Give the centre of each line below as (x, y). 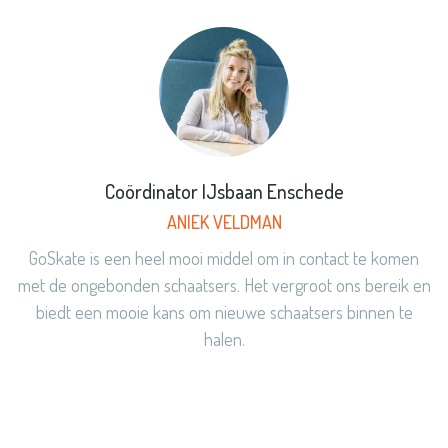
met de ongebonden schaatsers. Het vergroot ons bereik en (224, 285)
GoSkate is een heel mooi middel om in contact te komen (224, 258)
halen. (224, 339)
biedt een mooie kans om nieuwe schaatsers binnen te (224, 312)
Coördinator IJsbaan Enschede (224, 191)
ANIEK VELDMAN (224, 222)
